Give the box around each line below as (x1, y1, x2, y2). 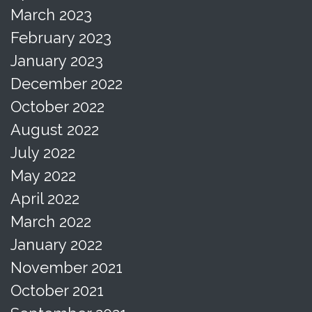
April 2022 (10, 189, 79, 208)
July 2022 (10, 143, 75, 162)
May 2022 (10, 166, 76, 185)
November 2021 (10, 258, 123, 276)
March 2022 (10, 212, 91, 231)
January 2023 (10, 51, 103, 70)
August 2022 (10, 120, 99, 139)
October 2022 (10, 97, 104, 116)
